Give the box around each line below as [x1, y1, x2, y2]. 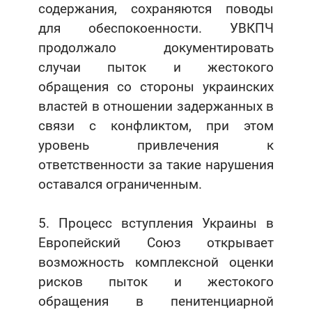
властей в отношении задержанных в [38, 98, 274, 115]
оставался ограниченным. [38, 176, 202, 193]
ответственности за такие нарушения [38, 157, 274, 173]
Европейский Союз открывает [38, 235, 274, 251]
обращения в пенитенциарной [38, 293, 274, 310]
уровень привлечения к [38, 137, 274, 154]
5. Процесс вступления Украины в [38, 215, 274, 232]
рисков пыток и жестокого [38, 274, 274, 290]
